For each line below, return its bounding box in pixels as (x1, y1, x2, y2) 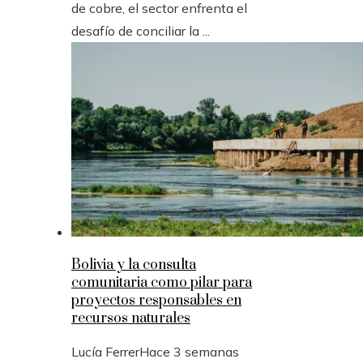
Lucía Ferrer (71, 344, 139, 361)
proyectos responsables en (71, 292, 241, 310)
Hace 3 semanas (139, 344, 239, 361)
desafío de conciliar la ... (71, 23, 210, 40)
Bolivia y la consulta (71, 256, 196, 275)
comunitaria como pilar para (71, 274, 252, 293)
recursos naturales (71, 310, 190, 328)
